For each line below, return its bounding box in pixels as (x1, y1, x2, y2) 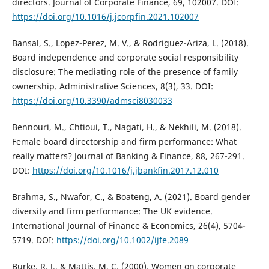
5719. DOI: (11, 234, 56, 246)
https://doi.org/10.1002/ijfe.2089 (56, 234, 189, 246)
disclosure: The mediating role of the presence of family (11, 66, 238, 78)
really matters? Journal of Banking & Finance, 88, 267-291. (11, 150, 244, 162)
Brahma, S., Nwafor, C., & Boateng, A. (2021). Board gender (11, 191, 250, 203)
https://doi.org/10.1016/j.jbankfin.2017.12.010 (32, 165, 219, 177)
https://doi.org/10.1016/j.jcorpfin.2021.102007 (11, 11, 199, 23)
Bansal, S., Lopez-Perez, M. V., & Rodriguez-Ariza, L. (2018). (11, 37, 249, 49)
